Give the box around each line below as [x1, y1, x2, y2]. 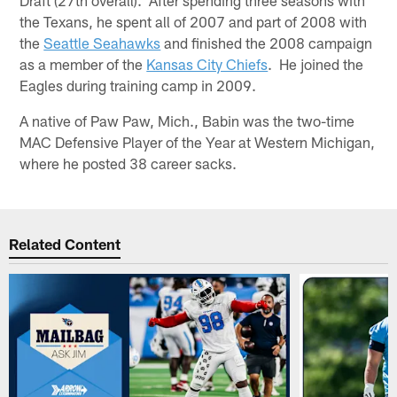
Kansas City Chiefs [146, 54, 269, 73]
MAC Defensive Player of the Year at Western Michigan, [19, 132, 376, 151]
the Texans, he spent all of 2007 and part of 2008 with [19, 12, 368, 30]
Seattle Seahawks [43, 33, 161, 51]
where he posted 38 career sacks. [19, 153, 237, 172]
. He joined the [268, 54, 364, 73]
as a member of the [19, 54, 147, 73]
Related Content [9, 235, 121, 253]
